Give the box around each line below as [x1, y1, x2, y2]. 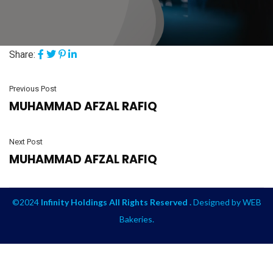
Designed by [191, 197, 243, 208]
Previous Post [9, 84, 57, 94]
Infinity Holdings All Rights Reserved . [40, 197, 191, 208]
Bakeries [119, 214, 152, 225]
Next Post [9, 137, 43, 147]
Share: [9, 49, 35, 61]
